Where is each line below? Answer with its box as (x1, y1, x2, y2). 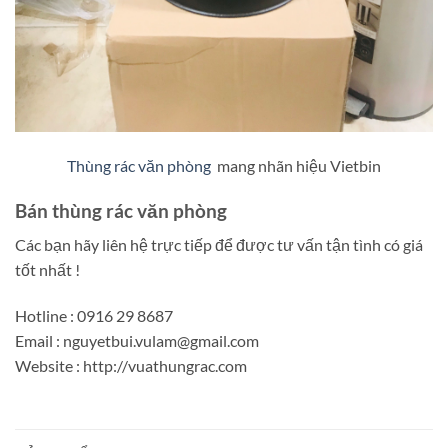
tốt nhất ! (15, 260, 80, 280)
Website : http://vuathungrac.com (15, 356, 247, 376)
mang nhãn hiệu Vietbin (211, 155, 381, 175)
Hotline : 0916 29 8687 (15, 306, 173, 326)
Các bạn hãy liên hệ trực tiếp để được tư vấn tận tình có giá (15, 235, 423, 255)
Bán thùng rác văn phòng (15, 198, 227, 222)
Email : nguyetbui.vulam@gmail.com (15, 331, 259, 351)
